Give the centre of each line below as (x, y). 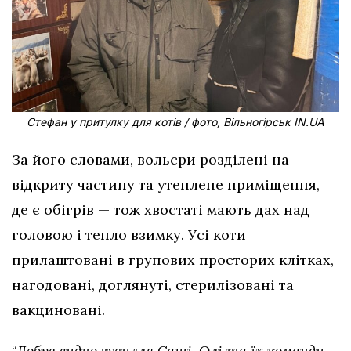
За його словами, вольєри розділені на (150, 160)
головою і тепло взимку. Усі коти (129, 235)
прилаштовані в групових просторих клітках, (173, 260)
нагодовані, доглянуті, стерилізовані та (153, 285)
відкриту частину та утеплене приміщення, (166, 185)
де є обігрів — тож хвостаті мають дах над (161, 210)
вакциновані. (58, 310)
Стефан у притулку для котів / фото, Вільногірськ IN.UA (175, 122)
